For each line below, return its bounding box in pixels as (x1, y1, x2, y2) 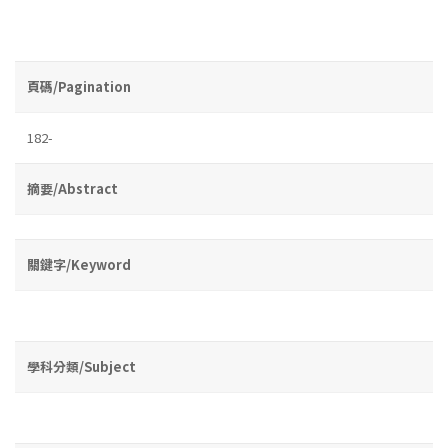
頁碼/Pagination (27, 76, 131, 96)
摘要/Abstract (27, 178, 118, 198)
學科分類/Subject (27, 356, 136, 376)
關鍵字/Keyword (27, 254, 131, 274)
